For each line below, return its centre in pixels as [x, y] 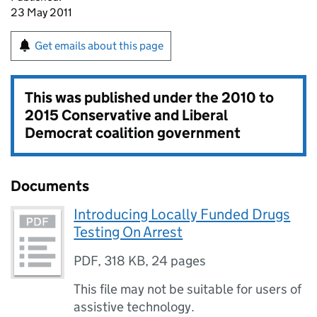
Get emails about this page [99, 46]
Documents [50, 186]
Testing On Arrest [128, 232]
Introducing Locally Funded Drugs [182, 214]
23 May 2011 [41, 12]
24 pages [179, 261]
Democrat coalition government [133, 133]
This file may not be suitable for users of [188, 289]
